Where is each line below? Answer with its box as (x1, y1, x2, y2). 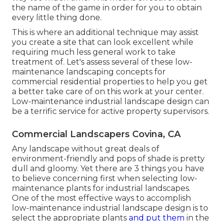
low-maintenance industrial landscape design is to (12, 203, 208, 213)
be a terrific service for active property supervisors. (12, 106, 209, 116)
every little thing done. (12, 12, 102, 22)
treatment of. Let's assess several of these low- (12, 57, 192, 67)
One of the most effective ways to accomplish (12, 193, 191, 203)
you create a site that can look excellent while (12, 37, 193, 47)
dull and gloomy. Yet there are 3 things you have (12, 163, 204, 173)
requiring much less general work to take (12, 47, 176, 57)
